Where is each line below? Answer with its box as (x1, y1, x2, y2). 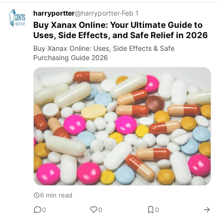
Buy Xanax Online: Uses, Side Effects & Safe (33, 44, 175, 52)
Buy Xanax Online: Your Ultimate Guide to (33, 20, 202, 30)
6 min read (40, 191, 72, 199)
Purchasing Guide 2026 (33, 53, 108, 62)
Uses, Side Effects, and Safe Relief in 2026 (33, 30, 208, 40)
